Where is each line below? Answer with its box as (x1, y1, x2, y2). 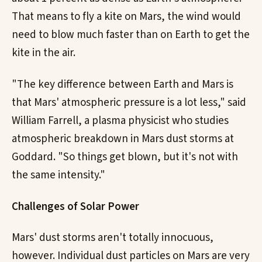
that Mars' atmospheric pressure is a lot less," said (12, 94, 246, 111)
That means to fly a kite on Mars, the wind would (12, 8, 241, 25)
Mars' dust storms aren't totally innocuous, (12, 230, 213, 246)
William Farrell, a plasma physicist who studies (12, 112, 229, 129)
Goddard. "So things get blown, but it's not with (12, 149, 238, 165)
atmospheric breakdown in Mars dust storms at (12, 130, 234, 147)
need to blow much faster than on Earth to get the (12, 26, 250, 43)
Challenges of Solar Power (12, 198, 139, 215)
